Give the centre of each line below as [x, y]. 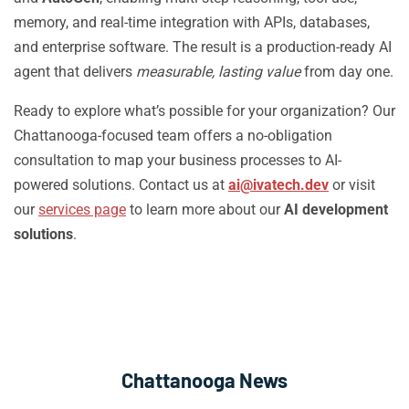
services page [82, 210]
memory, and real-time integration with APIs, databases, [192, 22]
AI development [336, 210]
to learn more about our [205, 210]
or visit [352, 185]
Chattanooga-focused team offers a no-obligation [173, 136]
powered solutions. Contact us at [121, 185]
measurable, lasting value [218, 72]
